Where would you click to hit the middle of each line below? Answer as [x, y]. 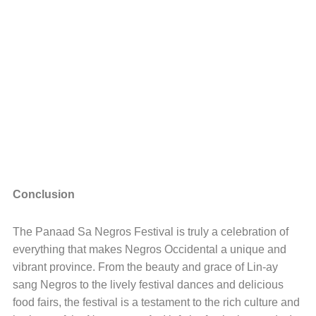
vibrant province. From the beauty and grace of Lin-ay [145, 267]
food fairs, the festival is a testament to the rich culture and [156, 303]
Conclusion [43, 195]
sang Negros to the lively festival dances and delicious [148, 285]
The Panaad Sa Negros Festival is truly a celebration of [150, 232]
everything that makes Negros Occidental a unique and [149, 250]
